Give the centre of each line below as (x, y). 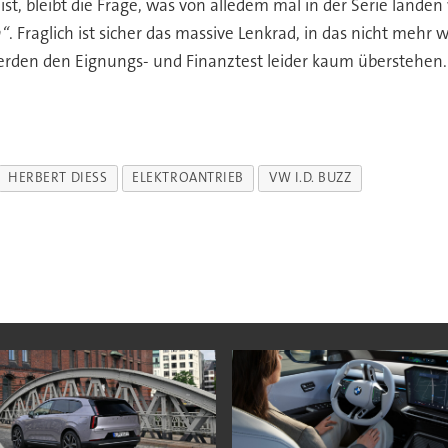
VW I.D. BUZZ (310, 178)
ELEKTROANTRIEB (188, 178)
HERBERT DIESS (58, 178)
